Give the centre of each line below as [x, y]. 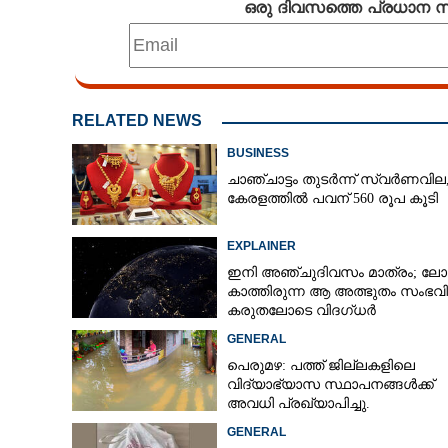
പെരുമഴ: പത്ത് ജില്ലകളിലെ [320, 365]
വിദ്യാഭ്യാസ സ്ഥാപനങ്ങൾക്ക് [330, 384]
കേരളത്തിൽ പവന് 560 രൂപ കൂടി [332, 198]
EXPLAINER [261, 246]
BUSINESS [257, 153]
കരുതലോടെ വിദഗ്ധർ [301, 310]
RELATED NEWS [136, 120]
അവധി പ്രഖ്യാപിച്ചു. [298, 403]
